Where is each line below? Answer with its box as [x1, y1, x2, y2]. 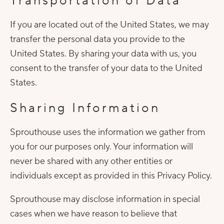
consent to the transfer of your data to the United [10, 62, 202, 74]
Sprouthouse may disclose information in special [10, 193, 200, 205]
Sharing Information [10, 100, 160, 116]
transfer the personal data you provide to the [10, 33, 185, 45]
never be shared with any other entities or [10, 155, 172, 167]
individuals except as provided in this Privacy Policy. [10, 170, 212, 181]
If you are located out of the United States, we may [10, 19, 209, 30]
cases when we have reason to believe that [10, 208, 177, 219]
